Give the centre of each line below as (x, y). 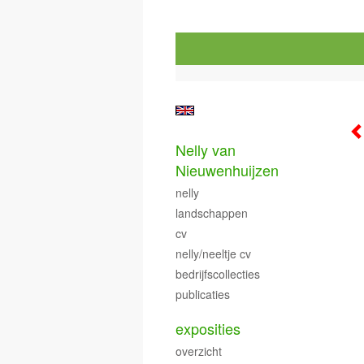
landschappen (212, 213)
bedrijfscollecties (218, 274)
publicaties (203, 294)
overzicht (199, 351)
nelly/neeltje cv (213, 253)
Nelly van (206, 149)
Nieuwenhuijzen (227, 170)
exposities (208, 328)
